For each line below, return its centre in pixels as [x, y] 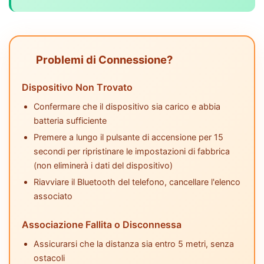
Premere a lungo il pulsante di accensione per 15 [128, 137]
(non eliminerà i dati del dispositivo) [103, 166]
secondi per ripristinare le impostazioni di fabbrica [132, 151]
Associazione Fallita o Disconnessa [102, 225]
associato [53, 196]
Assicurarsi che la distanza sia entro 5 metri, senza [134, 244]
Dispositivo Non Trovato [77, 88]
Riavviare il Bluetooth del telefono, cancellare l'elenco [137, 182]
